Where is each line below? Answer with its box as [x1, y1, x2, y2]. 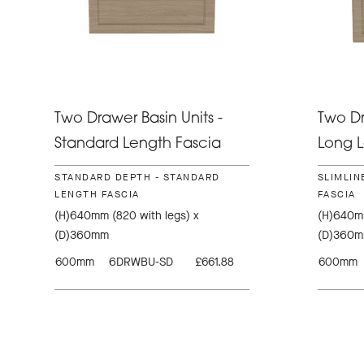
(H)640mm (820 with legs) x [54, 207, 200, 223]
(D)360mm [54, 227, 110, 243]
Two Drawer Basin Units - [54, 110, 223, 127]
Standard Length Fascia [54, 136, 222, 152]
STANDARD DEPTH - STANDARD [54, 170, 220, 184]
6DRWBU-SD [109, 253, 174, 270]
